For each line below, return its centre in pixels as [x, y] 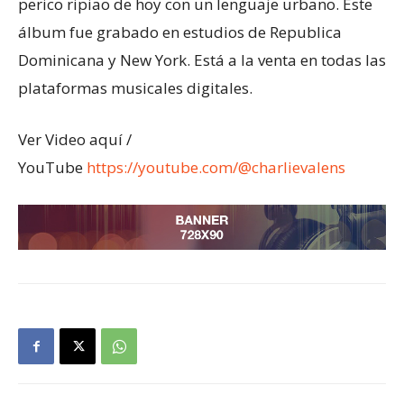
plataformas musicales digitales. [135, 88]
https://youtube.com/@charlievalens [216, 167]
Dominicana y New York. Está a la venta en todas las [202, 60]
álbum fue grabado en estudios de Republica [180, 32]
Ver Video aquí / [75, 139]
